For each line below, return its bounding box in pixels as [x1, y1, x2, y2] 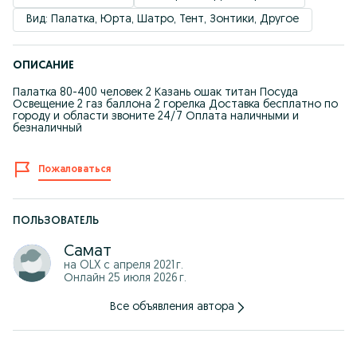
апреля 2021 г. [113, 260, 183, 272]
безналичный [13, 123, 82, 135]
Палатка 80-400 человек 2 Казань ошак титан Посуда [13, 87, 298, 99]
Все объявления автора [110, 301, 234, 313]
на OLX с [64, 260, 113, 272]
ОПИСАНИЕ [13, 60, 74, 72]
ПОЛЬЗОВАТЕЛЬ [13, 215, 99, 227]
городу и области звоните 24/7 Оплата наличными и [13, 111, 299, 123]
